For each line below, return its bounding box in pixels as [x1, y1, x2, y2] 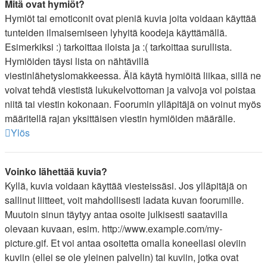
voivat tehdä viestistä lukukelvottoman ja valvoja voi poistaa [5, 83, 256, 97]
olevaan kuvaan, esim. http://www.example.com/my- [5, 222, 222, 235]
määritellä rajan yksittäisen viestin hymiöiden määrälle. [5, 111, 235, 125]
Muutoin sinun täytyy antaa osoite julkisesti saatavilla [5, 207, 228, 221]
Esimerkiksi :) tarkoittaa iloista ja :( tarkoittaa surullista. [5, 40, 232, 54]
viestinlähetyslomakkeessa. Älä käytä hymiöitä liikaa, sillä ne [5, 69, 261, 82]
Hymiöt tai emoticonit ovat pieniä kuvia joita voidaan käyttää [5, 11, 256, 25]
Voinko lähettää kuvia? [5, 164, 107, 178]
